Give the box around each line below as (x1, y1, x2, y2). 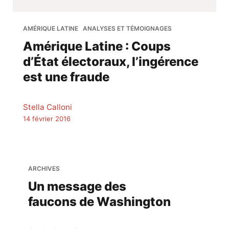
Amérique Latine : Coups (23, 38, 171, 54)
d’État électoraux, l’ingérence (23, 54, 198, 69)
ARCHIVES (28, 164, 60, 172)
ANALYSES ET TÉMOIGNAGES (82, 24, 172, 32)
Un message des (28, 178, 126, 194)
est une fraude (23, 69, 109, 84)
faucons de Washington (28, 194, 171, 209)
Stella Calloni (23, 102, 72, 112)
